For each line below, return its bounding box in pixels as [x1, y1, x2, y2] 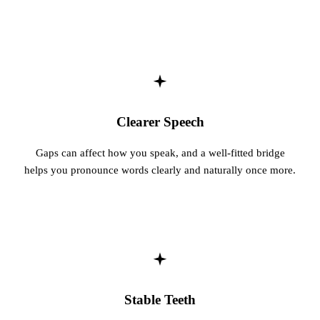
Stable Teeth [124, 291, 196, 307]
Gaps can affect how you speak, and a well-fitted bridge [35, 146, 285, 159]
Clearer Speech [116, 114, 204, 130]
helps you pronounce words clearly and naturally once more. [24, 163, 296, 176]
